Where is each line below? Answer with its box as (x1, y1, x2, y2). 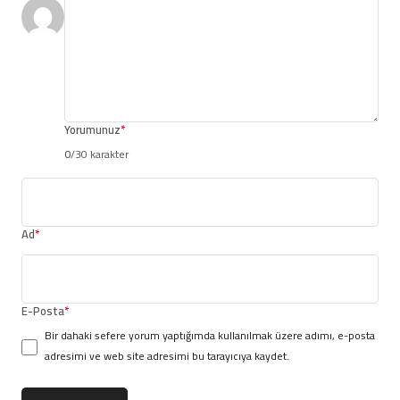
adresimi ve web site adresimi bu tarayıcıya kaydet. (45, 346, 289, 366)
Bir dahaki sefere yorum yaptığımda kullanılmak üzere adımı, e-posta (45, 325, 375, 346)
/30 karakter (71, 144, 129, 164)
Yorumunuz (64, 119, 121, 140)
